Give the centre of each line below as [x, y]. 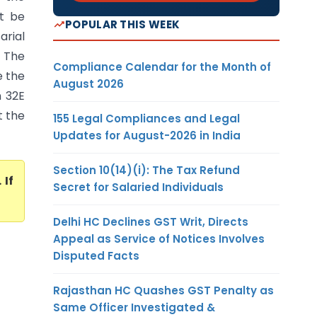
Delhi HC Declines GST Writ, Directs [151, 221]
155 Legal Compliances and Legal [146, 118]
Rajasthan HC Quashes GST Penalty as [163, 290]
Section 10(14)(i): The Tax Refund [146, 170]
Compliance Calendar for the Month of [162, 67]
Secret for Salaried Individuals [138, 187]
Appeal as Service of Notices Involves [159, 238]
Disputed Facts [96, 255]
